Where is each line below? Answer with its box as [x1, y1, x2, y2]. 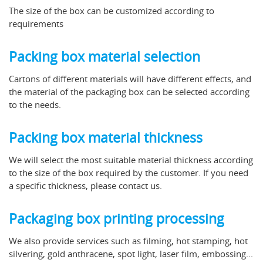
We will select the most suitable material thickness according [9, 153, 253, 166]
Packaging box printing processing [9, 209, 224, 228]
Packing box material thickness [9, 128, 203, 147]
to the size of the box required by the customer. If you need [9, 166, 248, 178]
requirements [9, 17, 63, 29]
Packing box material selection [9, 47, 200, 66]
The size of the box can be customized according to [9, 4, 214, 16]
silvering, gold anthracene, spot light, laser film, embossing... [9, 247, 253, 259]
